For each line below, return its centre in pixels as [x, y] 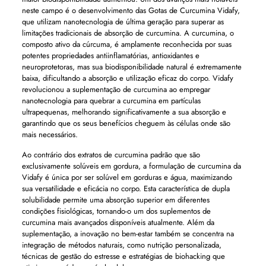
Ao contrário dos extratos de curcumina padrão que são [111, 155]
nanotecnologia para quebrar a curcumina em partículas [111, 101]
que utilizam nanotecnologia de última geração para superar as [123, 22]
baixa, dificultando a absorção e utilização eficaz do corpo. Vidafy [127, 78]
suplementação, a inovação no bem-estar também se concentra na [128, 234]
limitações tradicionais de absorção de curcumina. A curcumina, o [128, 33]
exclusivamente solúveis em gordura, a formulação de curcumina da [131, 166]
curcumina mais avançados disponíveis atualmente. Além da [118, 222]
